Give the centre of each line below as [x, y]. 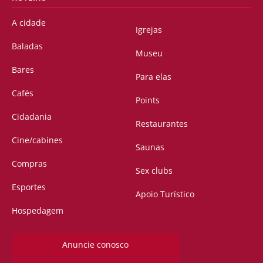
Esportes [29, 187]
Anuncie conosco [96, 244]
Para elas [154, 76]
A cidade [29, 22]
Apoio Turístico [165, 194]
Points [148, 100]
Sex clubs [154, 170]
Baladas [27, 46]
